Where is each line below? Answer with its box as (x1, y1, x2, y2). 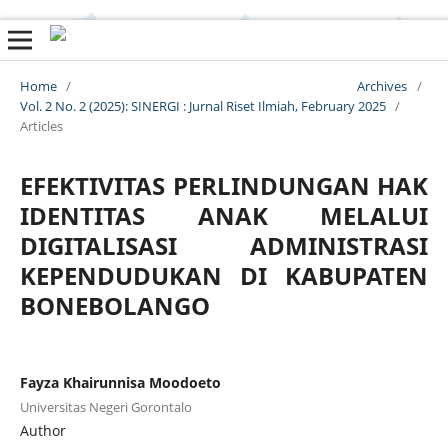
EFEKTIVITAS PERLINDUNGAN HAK (19, 168, 429, 202)
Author (19, 420, 66, 440)
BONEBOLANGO (19, 288, 210, 322)
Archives (357, 76, 408, 95)
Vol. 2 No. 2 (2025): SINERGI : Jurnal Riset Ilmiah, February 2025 (19, 96, 386, 115)
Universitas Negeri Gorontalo (19, 397, 192, 416)
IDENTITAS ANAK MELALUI (19, 198, 429, 232)
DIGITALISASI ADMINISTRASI (19, 228, 429, 262)
